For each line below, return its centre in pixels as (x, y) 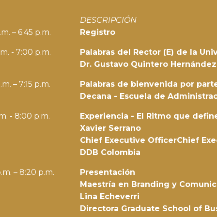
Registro (97, 32)
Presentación (107, 172)
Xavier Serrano (110, 128)
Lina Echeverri (109, 196)
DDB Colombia (110, 152)
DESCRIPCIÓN (108, 20)
